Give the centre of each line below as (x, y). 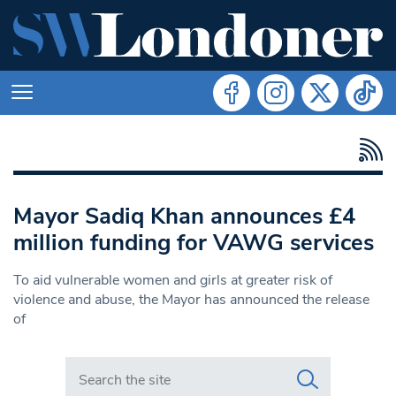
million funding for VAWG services (194, 242)
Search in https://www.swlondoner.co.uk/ (194, 366)
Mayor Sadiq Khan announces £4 (184, 216)
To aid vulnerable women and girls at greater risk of (173, 280)
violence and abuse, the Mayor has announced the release (191, 299)
